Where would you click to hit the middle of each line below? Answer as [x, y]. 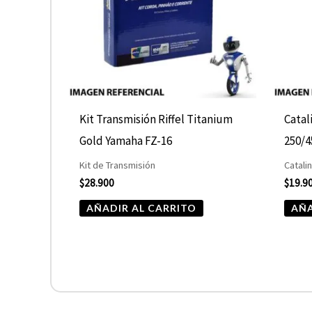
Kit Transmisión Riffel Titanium [156, 119]
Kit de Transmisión [118, 165]
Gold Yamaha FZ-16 [126, 140]
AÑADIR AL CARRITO [142, 208]
